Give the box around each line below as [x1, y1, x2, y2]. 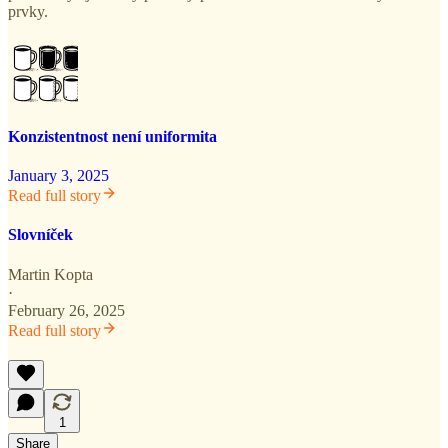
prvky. [8, 2, 48, 20]
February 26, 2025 [8, 301, 125, 319]
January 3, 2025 [8, 167, 109, 185]
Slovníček [8, 226, 73, 244]
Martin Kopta [8, 265, 93, 283]
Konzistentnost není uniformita [8, 127, 217, 145]
